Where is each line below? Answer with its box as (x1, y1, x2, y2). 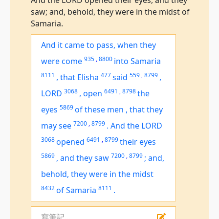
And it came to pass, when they (41, 40, 156, 50)
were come (41, 56, 82, 66)
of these (75, 104, 107, 115)
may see (41, 120, 71, 131)
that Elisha (60, 72, 99, 83)
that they (130, 104, 163, 115)
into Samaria (114, 56, 161, 66)
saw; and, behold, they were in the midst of (31, 6, 190, 17)
